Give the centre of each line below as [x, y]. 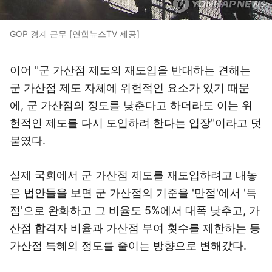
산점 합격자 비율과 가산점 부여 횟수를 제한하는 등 [135, 228]
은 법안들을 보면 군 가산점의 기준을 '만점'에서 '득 [133, 193]
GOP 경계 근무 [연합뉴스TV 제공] [75, 34]
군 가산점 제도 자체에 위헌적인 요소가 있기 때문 [130, 88]
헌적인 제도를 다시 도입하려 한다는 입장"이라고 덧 [136, 123]
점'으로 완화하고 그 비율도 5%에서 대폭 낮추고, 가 [135, 210]
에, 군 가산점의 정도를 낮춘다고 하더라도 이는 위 [131, 105]
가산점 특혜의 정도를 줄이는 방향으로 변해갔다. [128, 246]
